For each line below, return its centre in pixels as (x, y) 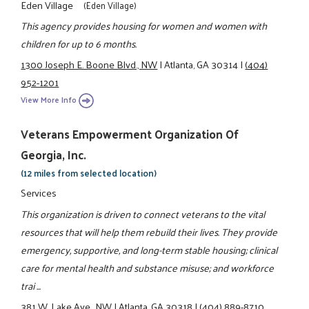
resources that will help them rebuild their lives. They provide (149, 231)
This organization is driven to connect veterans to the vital (143, 213)
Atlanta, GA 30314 (201, 64)
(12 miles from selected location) (89, 172)
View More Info (49, 99)
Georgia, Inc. (54, 154)
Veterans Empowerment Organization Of (130, 133)
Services (39, 193)
